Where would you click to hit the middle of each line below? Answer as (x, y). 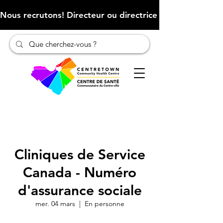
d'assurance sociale (80, 190)
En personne (104, 204)
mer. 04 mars (55, 204)
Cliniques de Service (80, 154)
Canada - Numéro (80, 172)
